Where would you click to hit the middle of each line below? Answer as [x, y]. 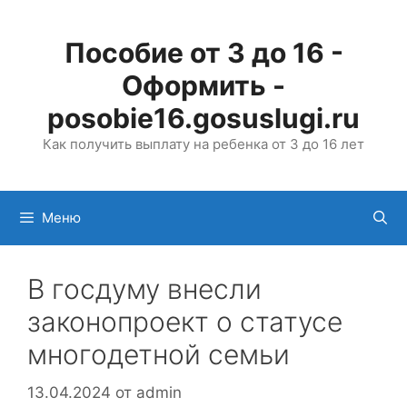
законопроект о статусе [185, 322]
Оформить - [203, 85]
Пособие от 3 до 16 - [203, 53]
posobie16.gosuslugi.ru [203, 118]
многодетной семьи [159, 354]
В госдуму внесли [144, 289]
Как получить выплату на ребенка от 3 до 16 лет [203, 144]
